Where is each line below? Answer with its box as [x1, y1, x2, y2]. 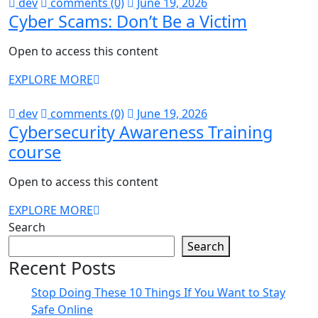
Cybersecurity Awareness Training [9, 121, 273, 143]
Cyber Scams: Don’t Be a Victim [9, 10, 247, 33]
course [9, 141, 61, 163]
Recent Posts [9, 256, 116, 280]
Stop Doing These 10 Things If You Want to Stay [31, 285, 285, 300]
